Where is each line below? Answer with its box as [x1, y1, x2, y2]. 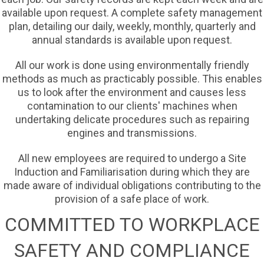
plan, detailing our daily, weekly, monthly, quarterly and [8, 20, 256, 33]
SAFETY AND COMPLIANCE [14, 239, 250, 262]
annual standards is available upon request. [32, 34, 232, 47]
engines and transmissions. [67, 127, 197, 140]
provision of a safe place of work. [55, 193, 209, 206]
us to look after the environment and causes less [18, 86, 246, 99]
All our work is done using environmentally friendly [15, 59, 249, 72]
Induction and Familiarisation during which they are [14, 166, 250, 179]
